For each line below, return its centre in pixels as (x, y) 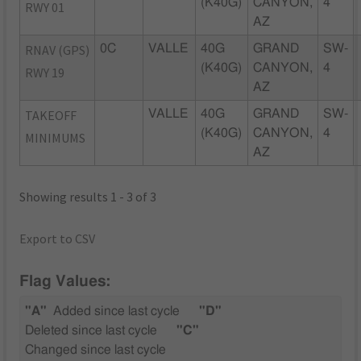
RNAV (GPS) (58, 50)
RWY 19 (45, 72)
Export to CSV (58, 238)
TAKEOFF (51, 115)
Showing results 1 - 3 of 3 (88, 196)
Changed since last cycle (96, 350)
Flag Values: (65, 282)
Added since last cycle (117, 311)
